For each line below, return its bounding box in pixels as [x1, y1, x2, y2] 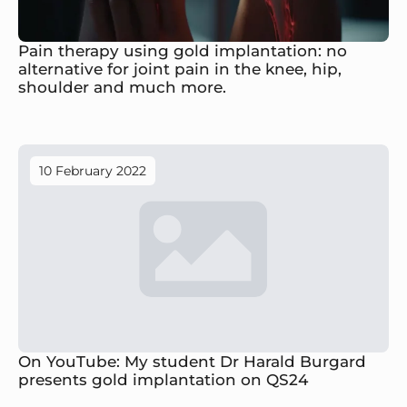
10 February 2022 [39, 162, 146, 179]
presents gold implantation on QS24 [18, 371, 308, 389]
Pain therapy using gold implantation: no [18, 41, 347, 60]
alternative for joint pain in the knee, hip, [18, 59, 342, 78]
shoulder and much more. [18, 77, 226, 96]
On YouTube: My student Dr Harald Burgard [18, 352, 366, 371]
